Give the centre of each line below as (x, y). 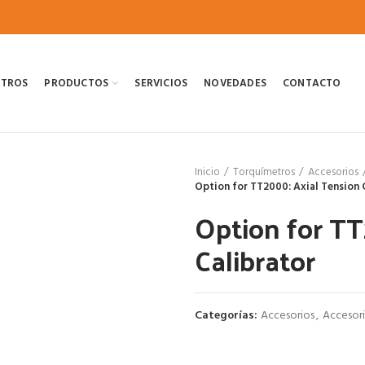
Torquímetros (264, 172)
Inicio (207, 172)
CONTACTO (312, 83)
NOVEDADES (235, 83)
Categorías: (227, 316)
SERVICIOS (161, 83)
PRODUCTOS (77, 83)
